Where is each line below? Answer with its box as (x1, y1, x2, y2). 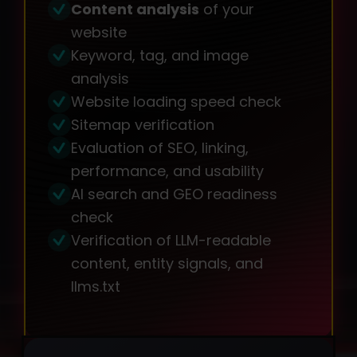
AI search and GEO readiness (71, 184, 277, 205)
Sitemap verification (71, 115, 214, 135)
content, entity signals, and (71, 253, 263, 274)
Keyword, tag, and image (71, 45, 249, 66)
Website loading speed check (71, 92, 281, 112)
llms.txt (71, 277, 120, 297)
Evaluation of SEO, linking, (71, 138, 249, 159)
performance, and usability (71, 161, 264, 182)
